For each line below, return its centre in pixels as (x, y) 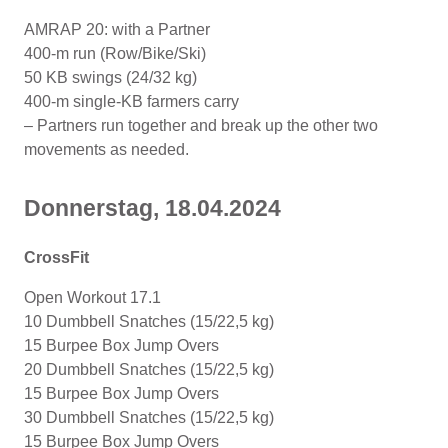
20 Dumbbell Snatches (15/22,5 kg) (149, 369)
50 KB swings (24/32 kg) (110, 77)
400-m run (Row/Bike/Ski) (115, 53)
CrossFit (58, 257)
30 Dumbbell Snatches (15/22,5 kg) (149, 417)
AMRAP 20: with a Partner (117, 29)
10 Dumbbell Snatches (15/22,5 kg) (149, 321)
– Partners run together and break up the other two (201, 125)
